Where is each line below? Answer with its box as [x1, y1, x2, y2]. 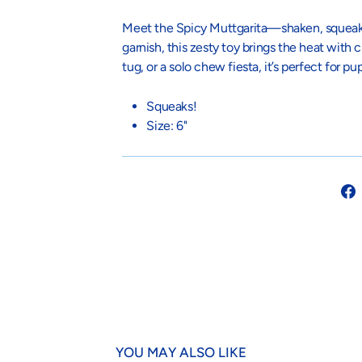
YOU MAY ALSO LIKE [116, 344, 246, 360]
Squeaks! [146, 99, 197, 114]
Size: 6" [146, 118, 187, 133]
